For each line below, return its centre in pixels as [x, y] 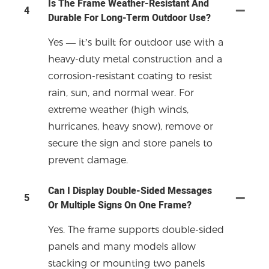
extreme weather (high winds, [118, 109]
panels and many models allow [122, 246]
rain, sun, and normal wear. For [121, 92]
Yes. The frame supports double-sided [136, 229]
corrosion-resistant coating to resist [130, 76]
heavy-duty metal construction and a [135, 59]
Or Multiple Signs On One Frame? [120, 205]
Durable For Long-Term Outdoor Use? [129, 18]
